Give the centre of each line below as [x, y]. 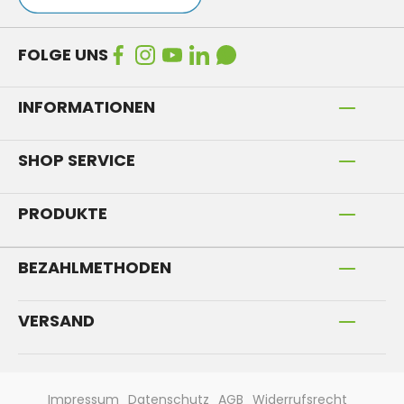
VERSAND [56, 321]
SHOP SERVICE [77, 161]
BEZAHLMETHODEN [95, 268]
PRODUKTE [63, 214]
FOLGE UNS [63, 55]
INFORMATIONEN [87, 107]
